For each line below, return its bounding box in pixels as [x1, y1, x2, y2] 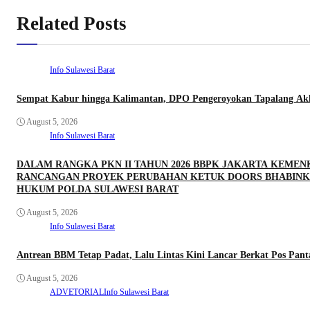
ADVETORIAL [50, 287, 104, 298]
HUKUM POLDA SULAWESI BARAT [17, 184, 179, 195]
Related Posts [17, 12, 127, 34]
